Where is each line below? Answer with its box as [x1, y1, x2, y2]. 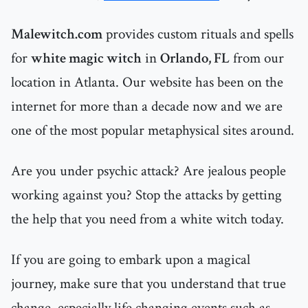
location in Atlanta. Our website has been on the [11, 73, 283, 92]
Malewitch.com [11, 25, 102, 44]
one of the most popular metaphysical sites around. [11, 121, 294, 140]
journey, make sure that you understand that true [11, 274, 286, 294]
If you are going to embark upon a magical [11, 250, 250, 269]
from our [230, 49, 284, 68]
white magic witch [31, 49, 142, 68]
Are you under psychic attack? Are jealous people [11, 162, 286, 181]
